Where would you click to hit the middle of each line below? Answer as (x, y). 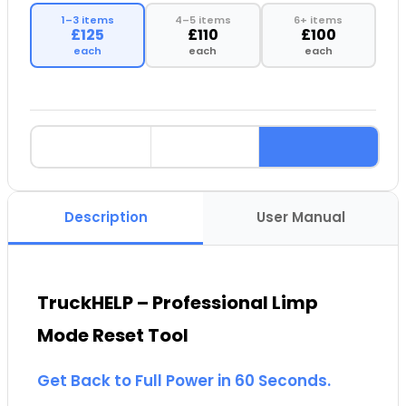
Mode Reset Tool (113, 335)
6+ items (319, 20)
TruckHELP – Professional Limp (178, 302)
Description (106, 217)
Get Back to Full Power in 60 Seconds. (184, 380)
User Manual (300, 217)
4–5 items (203, 20)
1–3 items (87, 20)
